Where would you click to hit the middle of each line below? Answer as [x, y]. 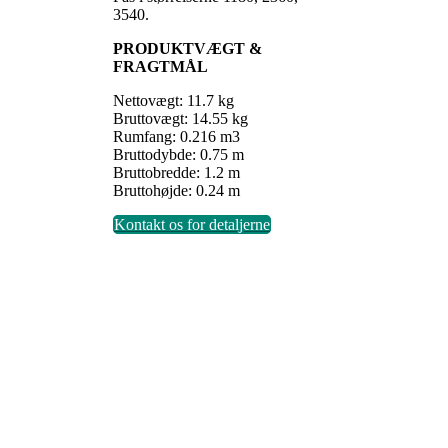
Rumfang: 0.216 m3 [176, 136]
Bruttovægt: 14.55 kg [180, 118]
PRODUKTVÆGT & [187, 48]
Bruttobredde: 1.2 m [176, 172]
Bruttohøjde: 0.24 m [176, 190]
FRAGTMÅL [160, 66]
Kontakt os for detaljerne [192, 224]
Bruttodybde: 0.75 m [178, 154]
